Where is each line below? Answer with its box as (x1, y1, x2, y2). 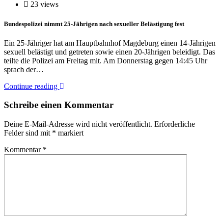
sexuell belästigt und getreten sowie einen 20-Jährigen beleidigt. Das (4, 47, 215, 56)
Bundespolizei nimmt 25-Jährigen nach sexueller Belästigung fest (4, 20, 184, 27)
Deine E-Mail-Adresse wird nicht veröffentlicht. (4, 120, 152, 129)
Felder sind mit (4, 129, 52, 137)
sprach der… (4, 65, 44, 74)
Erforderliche (154, 120, 195, 129)
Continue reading (4, 82, 59, 90)
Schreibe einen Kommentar (4, 100, 113, 110)
